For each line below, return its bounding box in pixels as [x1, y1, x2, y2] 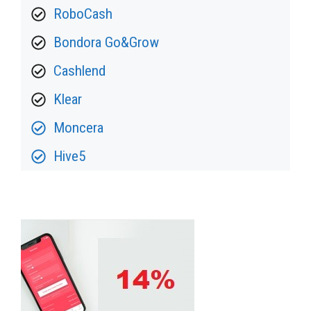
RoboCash [53, 5, 112, 22]
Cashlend [53, 62, 106, 79]
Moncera [53, 119, 103, 136]
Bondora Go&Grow [53, 33, 159, 51]
